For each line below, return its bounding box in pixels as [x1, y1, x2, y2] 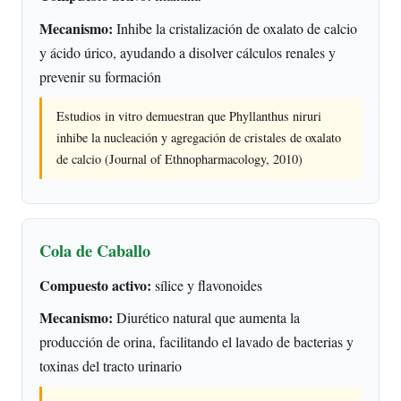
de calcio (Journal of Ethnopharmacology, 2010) [56, 150, 303, 168]
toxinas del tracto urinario [39, 356, 183, 376]
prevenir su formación [39, 66, 162, 86]
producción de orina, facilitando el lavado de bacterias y [39, 332, 354, 352]
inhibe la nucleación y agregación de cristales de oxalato [56, 129, 342, 147]
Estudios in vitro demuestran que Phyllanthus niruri [56, 107, 322, 125]
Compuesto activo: [39, 274, 152, 295]
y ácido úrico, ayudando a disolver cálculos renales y [39, 42, 337, 62]
